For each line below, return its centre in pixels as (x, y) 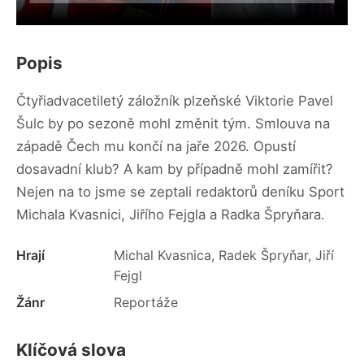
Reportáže (146, 303)
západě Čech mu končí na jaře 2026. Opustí (156, 147)
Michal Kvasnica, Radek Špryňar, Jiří (224, 256)
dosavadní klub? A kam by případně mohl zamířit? (175, 169)
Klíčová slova (71, 350)
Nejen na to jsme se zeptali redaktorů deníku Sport (180, 192)
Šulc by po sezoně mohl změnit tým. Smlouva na (173, 124)
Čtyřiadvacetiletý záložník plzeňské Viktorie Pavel (175, 101)
